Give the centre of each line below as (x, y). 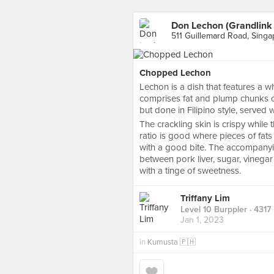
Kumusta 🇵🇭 (172, 242)
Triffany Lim (205, 198)
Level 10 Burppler (214, 210)
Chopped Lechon (175, 73)
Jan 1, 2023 (202, 220)
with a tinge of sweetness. (190, 171)
